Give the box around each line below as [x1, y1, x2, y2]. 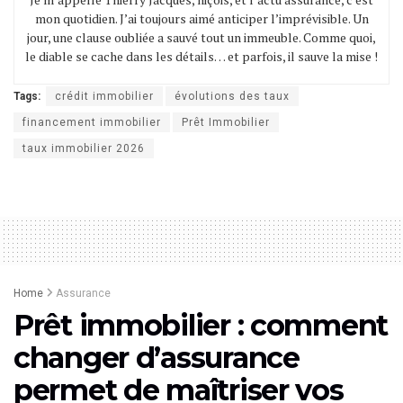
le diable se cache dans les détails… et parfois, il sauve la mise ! [25, 47, 378, 65]
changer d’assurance [13, 339, 300, 375]
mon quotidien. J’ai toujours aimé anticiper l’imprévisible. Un [34, 9, 369, 27]
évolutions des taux [175, 89, 290, 103]
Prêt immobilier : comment [13, 307, 388, 343]
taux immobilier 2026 [22, 141, 145, 155]
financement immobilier [22, 115, 161, 129]
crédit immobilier [55, 89, 154, 103]
